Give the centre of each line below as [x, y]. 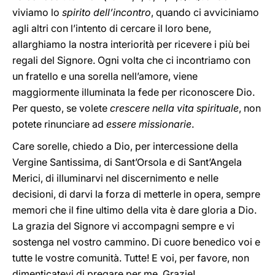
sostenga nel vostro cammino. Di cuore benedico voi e [136, 242]
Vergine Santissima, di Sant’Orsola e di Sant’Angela [127, 162]
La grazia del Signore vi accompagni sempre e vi [123, 226]
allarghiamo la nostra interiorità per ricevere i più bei [131, 44]
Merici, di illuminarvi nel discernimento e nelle [115, 178]
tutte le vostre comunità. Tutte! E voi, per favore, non [131, 258]
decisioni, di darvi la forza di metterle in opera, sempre [136, 194]
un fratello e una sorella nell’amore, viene [105, 76]
